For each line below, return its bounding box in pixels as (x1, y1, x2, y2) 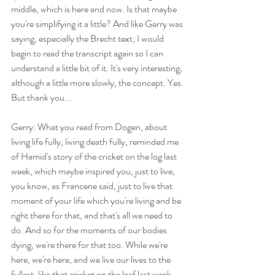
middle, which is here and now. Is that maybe (11, 1, 179, 16)
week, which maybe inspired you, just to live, (11, 163, 177, 178)
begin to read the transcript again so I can (11, 45, 165, 60)
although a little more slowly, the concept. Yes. (11, 75, 185, 90)
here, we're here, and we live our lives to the (11, 252, 172, 266)
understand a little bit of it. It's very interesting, (11, 60, 184, 75)
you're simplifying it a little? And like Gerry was (11, 16, 185, 31)
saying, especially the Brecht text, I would (11, 31, 166, 45)
